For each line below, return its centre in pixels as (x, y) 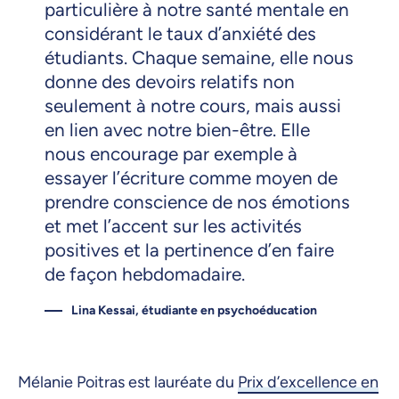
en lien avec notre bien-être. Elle (177, 129)
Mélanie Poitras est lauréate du (128, 382)
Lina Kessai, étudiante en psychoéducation (194, 310)
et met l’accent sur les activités (173, 225)
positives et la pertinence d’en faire (189, 249)
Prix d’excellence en (308, 382)
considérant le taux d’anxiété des (180, 33)
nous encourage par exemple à (171, 153)
